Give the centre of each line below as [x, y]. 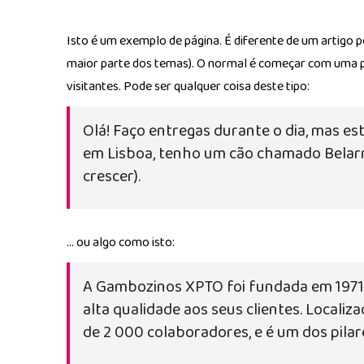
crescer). [112, 176]
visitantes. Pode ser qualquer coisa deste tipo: [188, 87]
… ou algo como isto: [121, 243]
